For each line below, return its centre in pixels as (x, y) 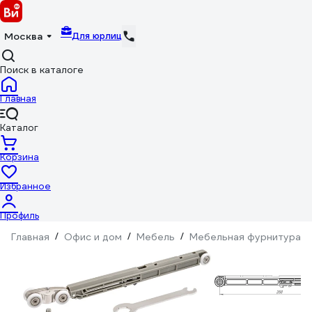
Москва (23, 36)
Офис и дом (93, 237)
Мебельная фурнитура (245, 237)
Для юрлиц (97, 36)
